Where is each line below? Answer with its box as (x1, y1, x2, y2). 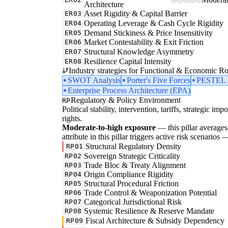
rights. (62, 113, 82, 123)
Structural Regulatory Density (85, 141, 182, 151)
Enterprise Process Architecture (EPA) (68, 85, 190, 95)
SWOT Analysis (68, 75, 121, 84)
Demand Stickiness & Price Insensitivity (84, 28, 213, 37)
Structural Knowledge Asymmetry (84, 47, 194, 56)
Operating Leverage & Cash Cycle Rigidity (84, 18, 224, 27)
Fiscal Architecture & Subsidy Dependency (85, 216, 225, 225)
